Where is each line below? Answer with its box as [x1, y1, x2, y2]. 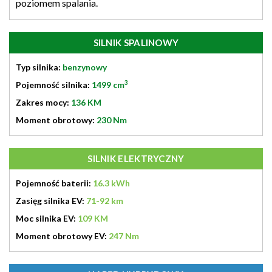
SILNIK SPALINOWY [93, 36, 179, 48]
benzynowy [63, 61, 107, 72]
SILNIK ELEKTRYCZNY [87, 152, 185, 164]
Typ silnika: [16, 61, 63, 72]
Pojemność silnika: [16, 79, 92, 90]
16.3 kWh [93, 177, 130, 188]
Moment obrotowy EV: [16, 230, 109, 241]
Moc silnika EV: [16, 212, 78, 223]
